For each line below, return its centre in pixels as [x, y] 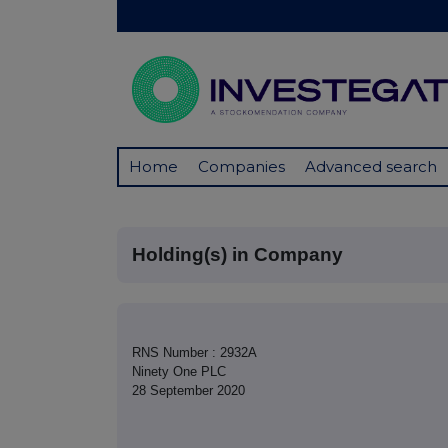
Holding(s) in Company [237, 255]
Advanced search [371, 167]
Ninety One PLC [179, 372]
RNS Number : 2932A [194, 353]
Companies [241, 167]
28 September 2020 [188, 391]
